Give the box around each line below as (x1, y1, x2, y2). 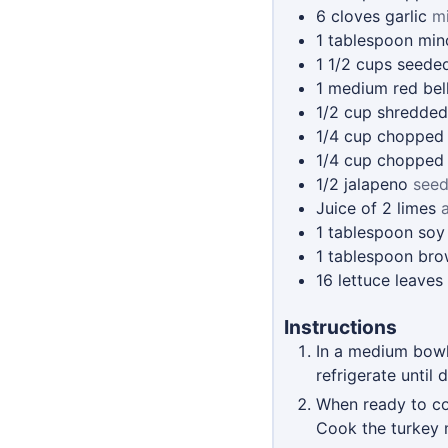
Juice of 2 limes (316, 198, 436, 219)
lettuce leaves (338, 270, 443, 291)
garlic (385, 6, 427, 27)
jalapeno (344, 174, 408, 195)
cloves (331, 6, 380, 27)
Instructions (284, 315, 397, 340)
